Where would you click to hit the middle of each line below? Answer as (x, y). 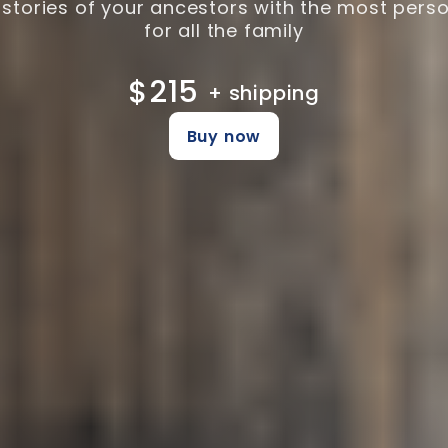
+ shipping (264, 92)
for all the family (224, 30)
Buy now (224, 137)
